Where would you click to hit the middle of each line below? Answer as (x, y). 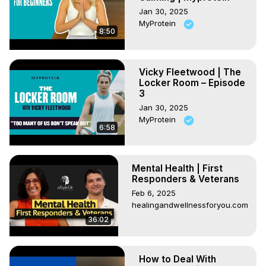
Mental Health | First (178, 168)
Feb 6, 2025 (154, 193)
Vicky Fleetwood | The (190, 72)
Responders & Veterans (186, 179)
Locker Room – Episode (192, 83)
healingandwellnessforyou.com (190, 205)
